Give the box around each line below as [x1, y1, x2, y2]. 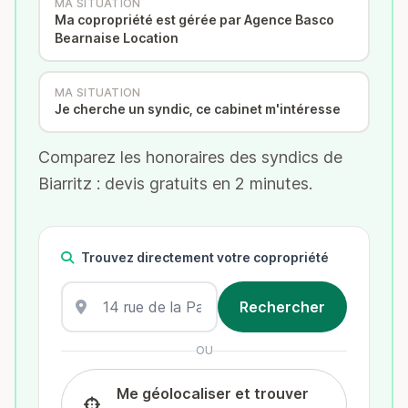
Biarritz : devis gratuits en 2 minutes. [38, 174, 312, 193]
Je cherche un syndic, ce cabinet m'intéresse [55, 101, 341, 117]
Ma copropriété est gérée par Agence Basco [55, 12, 334, 27]
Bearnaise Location [55, 30, 178, 46]
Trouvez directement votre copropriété [81, 250, 329, 265]
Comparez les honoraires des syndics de [38, 148, 342, 167]
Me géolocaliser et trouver [116, 384, 309, 403]
